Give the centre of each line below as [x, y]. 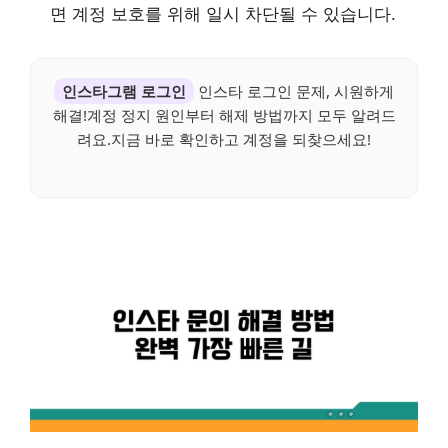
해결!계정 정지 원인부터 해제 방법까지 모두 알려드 [224, 115]
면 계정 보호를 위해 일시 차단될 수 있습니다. [223, 14]
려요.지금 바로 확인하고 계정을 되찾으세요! [224, 139]
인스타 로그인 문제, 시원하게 [294, 91]
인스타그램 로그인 [124, 91]
